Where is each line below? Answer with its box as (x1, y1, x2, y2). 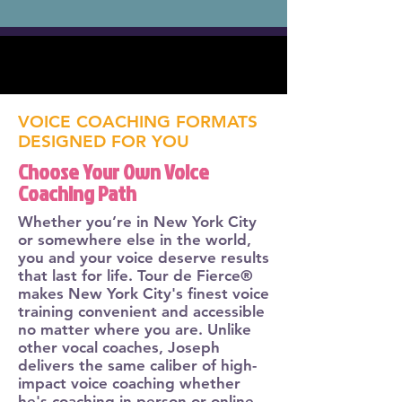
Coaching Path (18, 177, 136, 208)
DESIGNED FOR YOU (18, 130, 189, 152)
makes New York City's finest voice (18, 284, 269, 302)
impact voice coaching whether (18, 373, 240, 392)
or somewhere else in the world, (18, 230, 251, 249)
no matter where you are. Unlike (18, 319, 251, 338)
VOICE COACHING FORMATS (18, 110, 258, 132)
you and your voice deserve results (18, 248, 269, 267)
